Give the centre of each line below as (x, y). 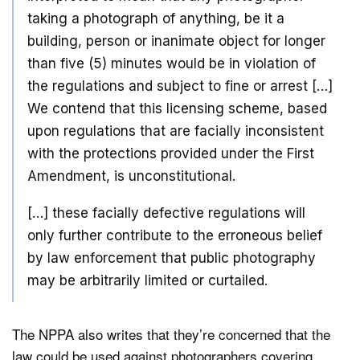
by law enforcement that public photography (172, 258)
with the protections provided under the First (171, 153)
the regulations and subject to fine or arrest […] (180, 86)
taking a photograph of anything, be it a (156, 18)
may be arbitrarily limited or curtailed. (147, 281)
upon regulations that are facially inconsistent (176, 131)
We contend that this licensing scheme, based (177, 108)
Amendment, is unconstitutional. (131, 176)
